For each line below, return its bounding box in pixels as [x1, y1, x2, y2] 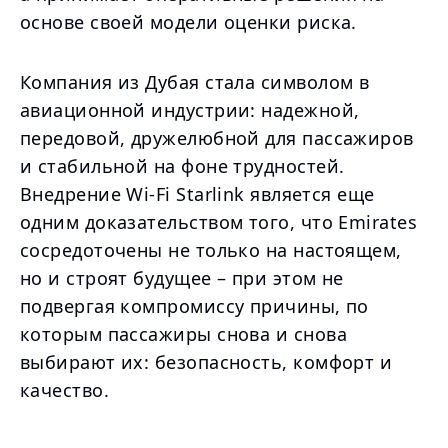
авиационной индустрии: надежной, [20, 98, 360, 122]
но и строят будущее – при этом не [20, 266, 344, 290]
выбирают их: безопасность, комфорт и [20, 350, 393, 374]
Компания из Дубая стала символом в [20, 70, 370, 94]
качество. [20, 378, 110, 402]
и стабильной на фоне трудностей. [20, 154, 345, 178]
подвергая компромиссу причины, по [20, 294, 369, 318]
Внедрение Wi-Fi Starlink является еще [20, 182, 375, 206]
